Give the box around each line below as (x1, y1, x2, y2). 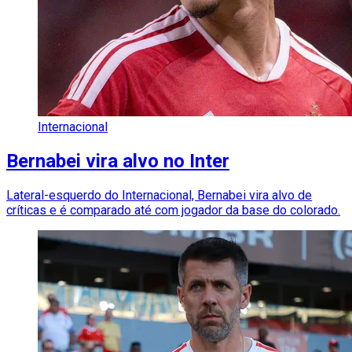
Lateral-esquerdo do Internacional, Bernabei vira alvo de (6, 188, 312, 203)
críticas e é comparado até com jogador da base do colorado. (6, 203, 340, 218)
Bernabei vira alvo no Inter (6, 150, 229, 173)
